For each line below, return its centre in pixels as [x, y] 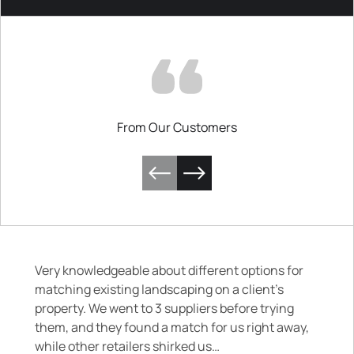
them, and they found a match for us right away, [172, 327]
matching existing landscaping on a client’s [159, 289]
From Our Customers [177, 127]
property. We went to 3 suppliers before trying [164, 308]
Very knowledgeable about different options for [169, 270]
